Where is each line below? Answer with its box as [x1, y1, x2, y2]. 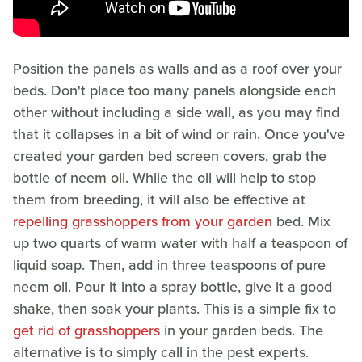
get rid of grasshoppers [13, 320, 160, 342]
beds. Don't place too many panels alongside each [13, 80, 336, 102]
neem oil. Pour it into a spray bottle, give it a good [13, 276, 332, 298]
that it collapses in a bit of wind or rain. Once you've [13, 124, 345, 145]
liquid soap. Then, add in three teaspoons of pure [13, 255, 326, 276]
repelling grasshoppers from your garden [13, 211, 272, 233]
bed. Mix [272, 211, 330, 233]
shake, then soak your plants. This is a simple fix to [13, 298, 336, 320]
